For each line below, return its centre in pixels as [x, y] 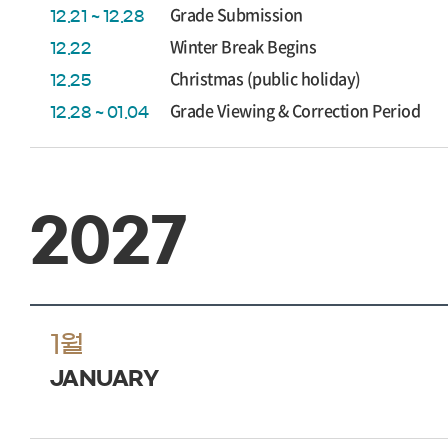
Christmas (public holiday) [265, 78]
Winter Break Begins [243, 46]
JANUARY [104, 378]
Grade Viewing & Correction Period [295, 110]
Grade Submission [236, 14]
